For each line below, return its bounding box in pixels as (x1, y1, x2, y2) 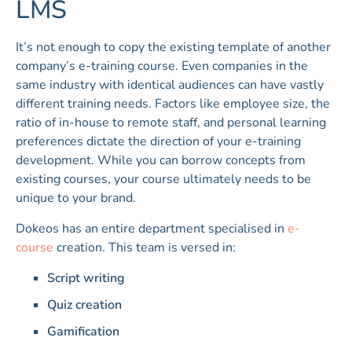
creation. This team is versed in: (53, 238, 236, 256)
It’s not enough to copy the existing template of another (16, 38, 331, 56)
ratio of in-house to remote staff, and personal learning (16, 113, 326, 131)
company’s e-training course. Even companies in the (16, 57, 308, 75)
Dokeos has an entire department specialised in (16, 219, 288, 237)
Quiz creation (47, 295, 122, 313)
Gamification (47, 322, 119, 340)
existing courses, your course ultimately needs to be (16, 170, 311, 188)
